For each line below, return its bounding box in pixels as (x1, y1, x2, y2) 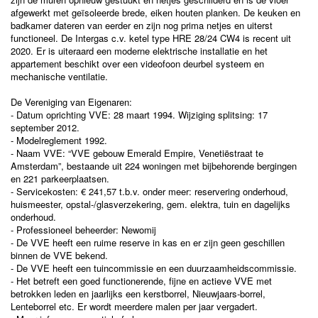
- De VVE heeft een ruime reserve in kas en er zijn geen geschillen (11, 236, 285, 249)
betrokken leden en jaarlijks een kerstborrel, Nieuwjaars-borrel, (11, 287, 265, 300)
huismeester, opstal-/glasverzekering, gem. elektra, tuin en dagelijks (11, 197, 290, 211)
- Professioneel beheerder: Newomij (11, 223, 156, 236)
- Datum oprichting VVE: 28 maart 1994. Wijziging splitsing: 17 (11, 108, 268, 121)
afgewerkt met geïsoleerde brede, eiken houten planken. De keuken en (11, 6, 300, 19)
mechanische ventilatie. (11, 70, 108, 83)
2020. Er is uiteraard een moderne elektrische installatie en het (11, 44, 268, 57)
